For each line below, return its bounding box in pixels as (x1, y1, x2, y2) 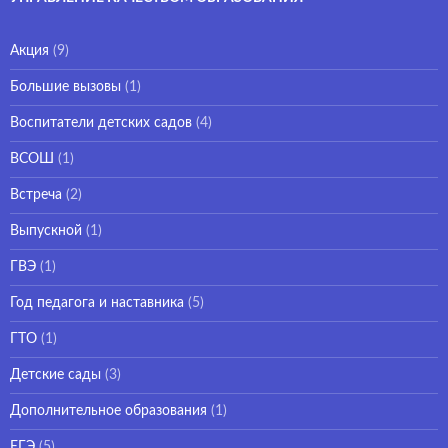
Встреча (10, 187, 62, 202)
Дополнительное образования (10, 403, 207, 418)
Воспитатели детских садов (10, 115, 192, 130)
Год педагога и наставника (10, 295, 184, 310)
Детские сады (10, 367, 101, 382)
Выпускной (10, 223, 82, 238)
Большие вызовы (10, 79, 121, 94)
